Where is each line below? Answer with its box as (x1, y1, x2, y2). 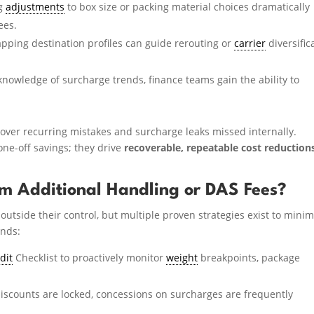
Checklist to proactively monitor (13, 250, 167, 264)
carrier (234, 36, 266, 50)
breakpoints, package (198, 250, 301, 264)
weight (166, 250, 198, 264)
